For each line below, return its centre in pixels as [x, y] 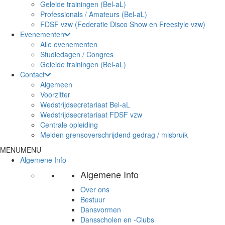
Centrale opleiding [69, 125]
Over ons [95, 189]
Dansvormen [101, 209]
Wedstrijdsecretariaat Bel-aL [85, 104]
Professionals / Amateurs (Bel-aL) [94, 14]
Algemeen [56, 84]
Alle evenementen [69, 44]
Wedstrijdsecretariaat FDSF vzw [91, 115]
